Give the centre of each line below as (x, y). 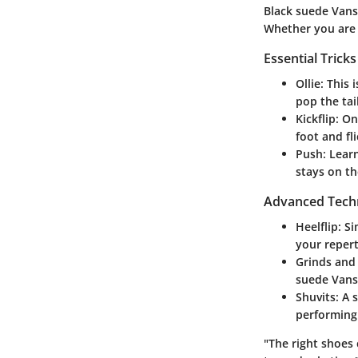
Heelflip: (318, 227)
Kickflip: (317, 119)
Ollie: (310, 84)
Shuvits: (317, 297)
